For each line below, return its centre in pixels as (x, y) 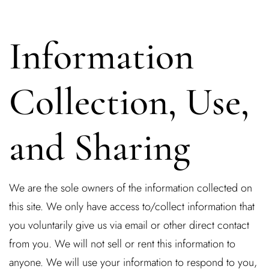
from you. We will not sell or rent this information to (122, 243)
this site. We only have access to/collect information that (132, 206)
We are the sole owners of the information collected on (131, 188)
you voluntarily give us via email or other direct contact (129, 225)
